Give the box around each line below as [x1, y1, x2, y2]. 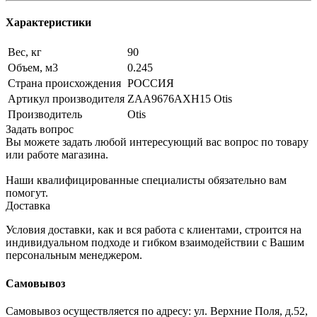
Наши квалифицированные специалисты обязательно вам [6, 174, 287, 187]
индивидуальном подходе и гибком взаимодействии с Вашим [6, 236, 304, 249]
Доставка [6, 200, 50, 212]
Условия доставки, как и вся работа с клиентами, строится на [6, 224, 301, 236]
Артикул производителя [8, 93, 125, 105]
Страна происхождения [8, 77, 121, 90]
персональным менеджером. [6, 249, 142, 262]
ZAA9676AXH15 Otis [127, 93, 232, 105]
